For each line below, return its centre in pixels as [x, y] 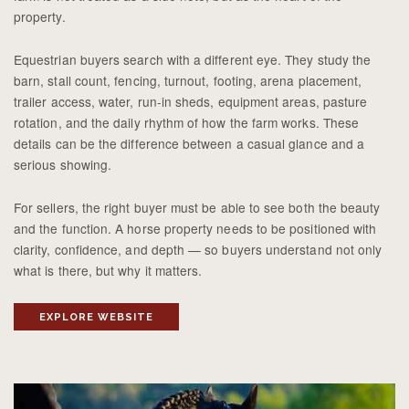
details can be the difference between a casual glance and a [189, 143]
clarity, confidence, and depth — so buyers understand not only [198, 249]
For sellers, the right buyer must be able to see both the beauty [197, 207]
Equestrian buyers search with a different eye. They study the [193, 59]
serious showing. [63, 164]
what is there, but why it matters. [108, 270]
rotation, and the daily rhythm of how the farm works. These [187, 122]
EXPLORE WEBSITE [96, 317]
